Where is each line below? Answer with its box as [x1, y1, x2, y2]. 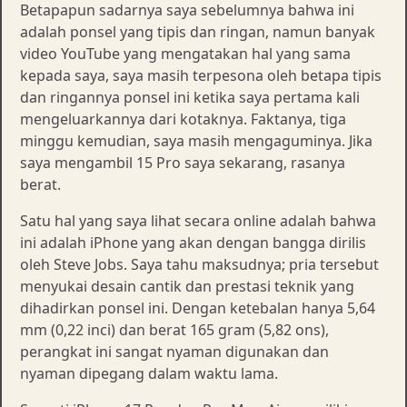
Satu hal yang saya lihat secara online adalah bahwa [20, 211, 376, 232]
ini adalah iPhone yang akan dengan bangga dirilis [20, 233, 366, 253]
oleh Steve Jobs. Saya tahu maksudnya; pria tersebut [20, 254, 379, 275]
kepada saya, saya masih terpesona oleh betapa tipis [20, 65, 382, 86]
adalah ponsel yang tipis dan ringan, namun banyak [20, 22, 375, 43]
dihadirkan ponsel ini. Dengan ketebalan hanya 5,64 [20, 298, 375, 319]
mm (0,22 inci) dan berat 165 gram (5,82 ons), [20, 320, 329, 341]
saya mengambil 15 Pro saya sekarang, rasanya [20, 153, 345, 174]
